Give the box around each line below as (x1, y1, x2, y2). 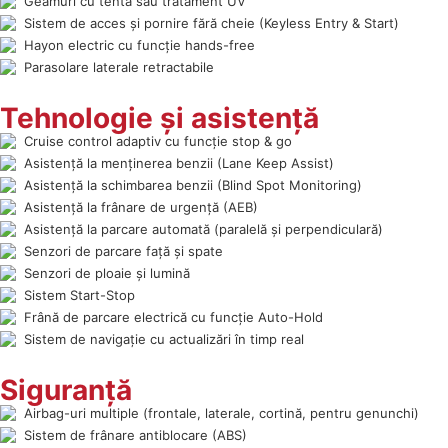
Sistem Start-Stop (24, 286, 135, 303)
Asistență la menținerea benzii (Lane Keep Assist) (24, 154, 334, 171)
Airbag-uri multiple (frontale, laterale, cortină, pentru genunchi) (24, 404, 419, 421)
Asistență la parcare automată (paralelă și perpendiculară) (24, 220, 383, 237)
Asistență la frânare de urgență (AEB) (24, 198, 258, 215)
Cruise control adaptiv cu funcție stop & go (24, 132, 292, 149)
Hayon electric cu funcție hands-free (24, 36, 255, 53)
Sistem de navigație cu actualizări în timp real (24, 330, 304, 347)
